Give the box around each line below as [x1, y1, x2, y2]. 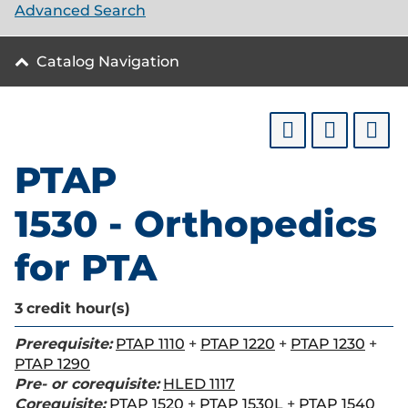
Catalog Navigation [36, 53, 179, 70]
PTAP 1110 [116, 335, 185, 352]
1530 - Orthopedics [15, 201, 377, 246]
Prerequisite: [15, 335, 112, 352]
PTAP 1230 [291, 335, 365, 352]
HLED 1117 [163, 375, 235, 393]
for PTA [15, 245, 157, 290]
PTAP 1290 [15, 355, 90, 372]
